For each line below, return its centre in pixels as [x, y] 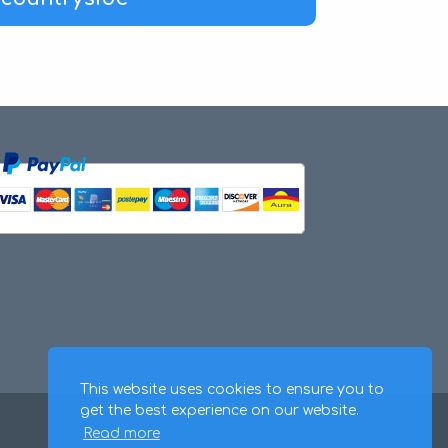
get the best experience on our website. [219, 410]
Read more [121, 434]
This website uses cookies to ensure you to [232, 389]
